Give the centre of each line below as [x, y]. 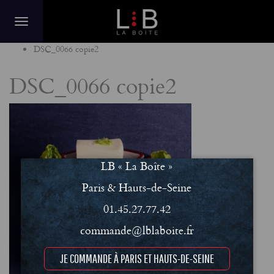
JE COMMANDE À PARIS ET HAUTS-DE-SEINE [137, 258]
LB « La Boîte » [137, 166]
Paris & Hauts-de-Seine [137, 187]
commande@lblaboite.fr [137, 230]
